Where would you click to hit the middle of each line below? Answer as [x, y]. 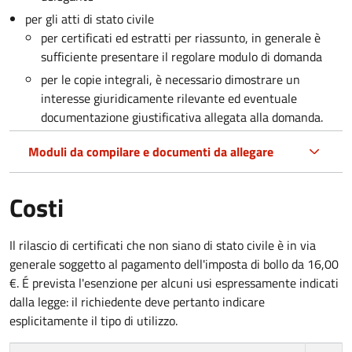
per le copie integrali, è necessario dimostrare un [170, 79]
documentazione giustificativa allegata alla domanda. [182, 117]
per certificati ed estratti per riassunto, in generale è [181, 37]
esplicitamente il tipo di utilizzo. [93, 320]
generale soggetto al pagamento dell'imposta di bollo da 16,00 [174, 264]
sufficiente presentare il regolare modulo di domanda [181, 56]
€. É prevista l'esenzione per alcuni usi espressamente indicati [174, 282]
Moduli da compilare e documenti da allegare [151, 151]
